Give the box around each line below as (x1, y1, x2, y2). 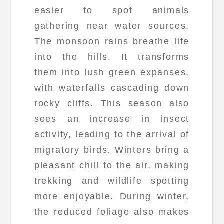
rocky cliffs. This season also (34, 98, 190, 109)
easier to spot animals (34, 5, 190, 16)
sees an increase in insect (34, 114, 190, 124)
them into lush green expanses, (34, 67, 190, 78)
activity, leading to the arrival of (34, 129, 190, 140)
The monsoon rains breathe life (34, 36, 190, 47)
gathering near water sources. (34, 21, 190, 31)
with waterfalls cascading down (34, 83, 190, 93)
